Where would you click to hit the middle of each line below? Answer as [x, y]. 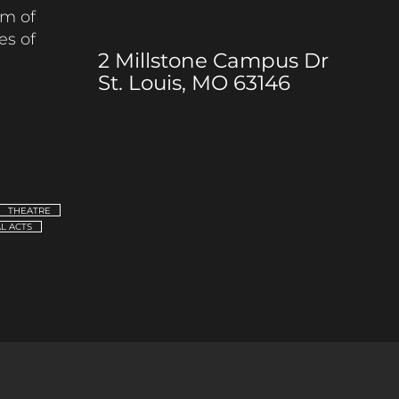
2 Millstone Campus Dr [213, 60]
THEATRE [29, 210]
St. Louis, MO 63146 [194, 82]
